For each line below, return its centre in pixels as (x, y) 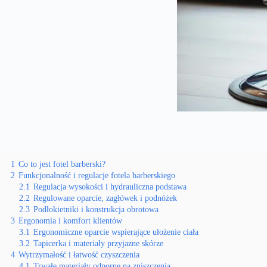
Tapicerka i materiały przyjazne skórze (98, 243)
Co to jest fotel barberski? (62, 164)
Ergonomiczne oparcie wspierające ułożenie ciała (116, 232)
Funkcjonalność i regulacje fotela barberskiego (97, 175)
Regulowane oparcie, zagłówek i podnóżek (105, 198)
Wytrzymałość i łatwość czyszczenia (79, 254)
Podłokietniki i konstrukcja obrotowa (96, 209)
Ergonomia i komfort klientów (70, 221)
